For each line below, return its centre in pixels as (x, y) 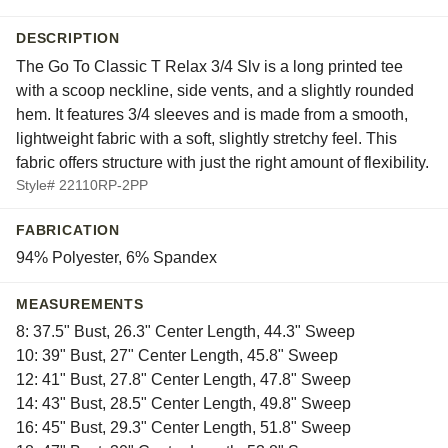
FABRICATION (68, 230)
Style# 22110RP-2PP (82, 184)
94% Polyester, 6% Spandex (116, 257)
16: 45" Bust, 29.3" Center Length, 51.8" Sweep (183, 428)
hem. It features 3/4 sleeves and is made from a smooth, (212, 114)
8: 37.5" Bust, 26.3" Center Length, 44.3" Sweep (185, 332)
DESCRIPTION (68, 39)
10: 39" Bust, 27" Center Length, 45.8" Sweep (177, 356)
